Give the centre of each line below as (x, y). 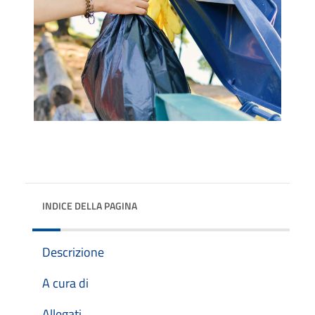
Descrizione (73, 252)
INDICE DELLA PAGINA (90, 205)
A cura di (65, 283)
